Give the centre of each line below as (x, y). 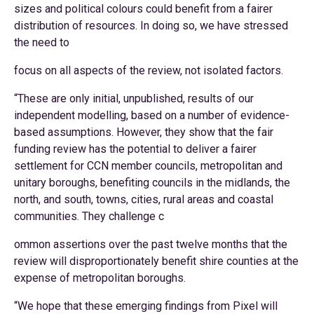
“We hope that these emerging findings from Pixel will (146, 306)
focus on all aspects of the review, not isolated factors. (149, 70)
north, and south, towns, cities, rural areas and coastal (144, 199)
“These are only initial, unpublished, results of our (134, 98)
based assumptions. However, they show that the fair (144, 132)
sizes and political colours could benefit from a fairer (143, 9)
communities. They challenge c (89, 216)
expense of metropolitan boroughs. (100, 278)
